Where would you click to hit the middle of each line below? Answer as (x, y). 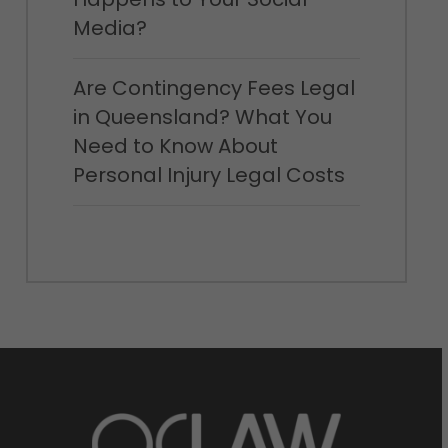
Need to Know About (175, 146)
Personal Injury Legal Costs (208, 175)
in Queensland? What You (202, 117)
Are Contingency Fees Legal (213, 88)
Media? (109, 28)
